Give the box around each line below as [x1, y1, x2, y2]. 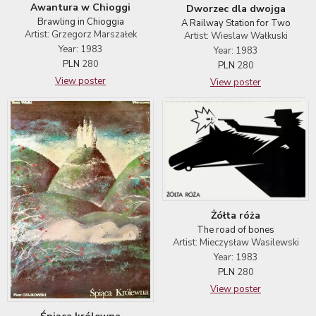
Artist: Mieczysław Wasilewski [172, 236, 299, 250]
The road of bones [197, 224, 274, 237]
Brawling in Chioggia [37, 15, 124, 28]
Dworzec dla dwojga [186, 2, 286, 16]
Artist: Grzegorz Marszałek [24, 28, 137, 41]
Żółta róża [211, 209, 260, 223]
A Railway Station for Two [181, 17, 291, 30]
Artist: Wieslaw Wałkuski [183, 30, 288, 43]
